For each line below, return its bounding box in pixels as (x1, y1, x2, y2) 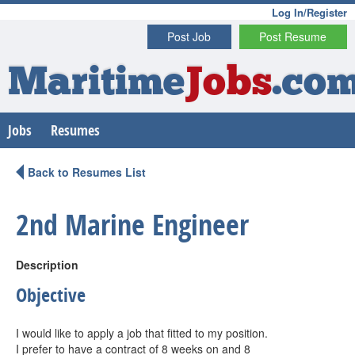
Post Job (167, 29, 212, 44)
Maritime (8, 64, 185, 105)
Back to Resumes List (28, 164, 146, 180)
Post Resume (259, 29, 327, 44)
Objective (16, 282, 86, 307)
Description (16, 257, 78, 273)
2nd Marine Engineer (16, 205, 249, 244)
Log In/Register (272, 5, 347, 20)
